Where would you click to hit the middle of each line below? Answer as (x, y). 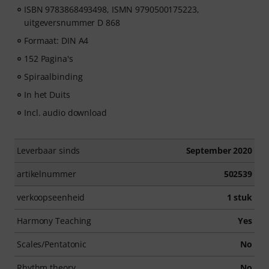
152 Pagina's (49, 59)
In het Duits (47, 95)
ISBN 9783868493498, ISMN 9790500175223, (112, 9)
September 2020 (219, 150)
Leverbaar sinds (49, 150)
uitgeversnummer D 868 (72, 23)
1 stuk (239, 197)
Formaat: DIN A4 (56, 41)
